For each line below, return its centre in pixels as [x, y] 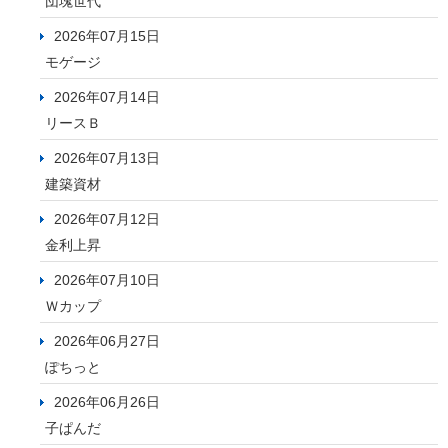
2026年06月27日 [107, 341]
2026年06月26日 [107, 402]
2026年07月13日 [107, 158]
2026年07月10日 [107, 280]
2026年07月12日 [107, 219]
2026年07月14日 [107, 97]
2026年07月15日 [107, 36]
